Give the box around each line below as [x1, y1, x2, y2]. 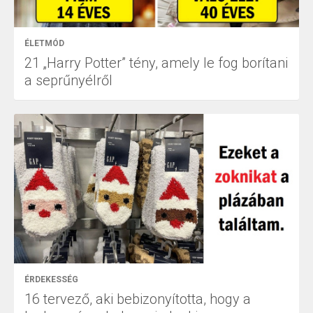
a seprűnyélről [24, 72, 112, 89]
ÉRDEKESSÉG [24, 275, 78, 285]
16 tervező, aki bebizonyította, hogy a [24, 291, 251, 308]
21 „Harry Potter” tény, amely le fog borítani [24, 54, 288, 72]
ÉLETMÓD [24, 38, 64, 49]
